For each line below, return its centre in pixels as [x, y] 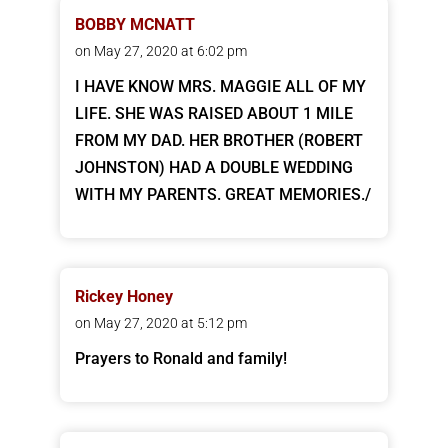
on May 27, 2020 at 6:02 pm [160, 51]
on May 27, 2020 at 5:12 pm [160, 323]
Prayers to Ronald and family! [180, 359]
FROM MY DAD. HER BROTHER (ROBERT [218, 141]
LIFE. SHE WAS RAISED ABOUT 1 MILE [213, 114]
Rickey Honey [123, 297]
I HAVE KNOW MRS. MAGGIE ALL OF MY [220, 87]
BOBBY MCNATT [134, 25]
